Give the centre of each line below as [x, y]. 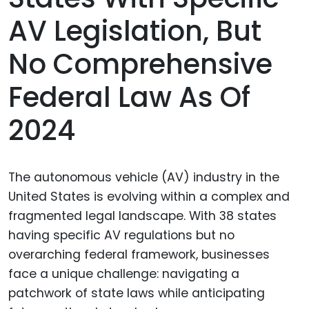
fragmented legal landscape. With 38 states [142, 216]
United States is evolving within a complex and [149, 196]
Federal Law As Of [129, 97]
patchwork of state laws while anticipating [137, 293]
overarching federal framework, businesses [139, 254]
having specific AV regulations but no [121, 235]
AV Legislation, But [135, 31]
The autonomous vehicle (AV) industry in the [144, 177]
